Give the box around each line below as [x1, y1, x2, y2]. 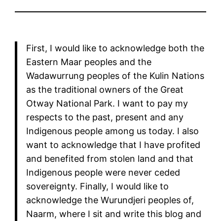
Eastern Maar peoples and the [26, 56, 151, 67]
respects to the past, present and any [26, 111, 184, 122]
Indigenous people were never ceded [26, 167, 180, 178]
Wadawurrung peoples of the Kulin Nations [26, 70, 204, 81]
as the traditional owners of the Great [26, 84, 184, 95]
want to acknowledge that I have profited [26, 139, 200, 150]
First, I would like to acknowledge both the [26, 42, 204, 53]
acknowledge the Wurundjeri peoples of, [26, 194, 194, 205]
